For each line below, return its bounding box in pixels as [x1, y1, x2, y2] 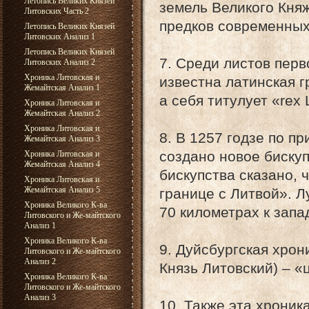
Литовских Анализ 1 [24, 32, 95, 41]
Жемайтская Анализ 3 [24, 134, 100, 143]
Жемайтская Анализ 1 [24, 83, 100, 92]
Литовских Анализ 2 [24, 57, 95, 67]
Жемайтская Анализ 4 [24, 159, 100, 169]
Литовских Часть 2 [24, 6, 89, 16]
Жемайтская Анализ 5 [24, 185, 100, 195]
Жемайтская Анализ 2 [24, 108, 100, 118]
